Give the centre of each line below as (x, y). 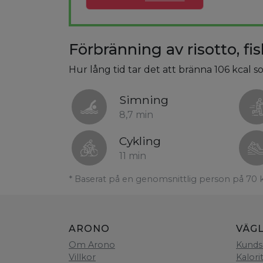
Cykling (140, 141)
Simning (144, 100)
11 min (133, 156)
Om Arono (92, 245)
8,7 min (136, 115)
